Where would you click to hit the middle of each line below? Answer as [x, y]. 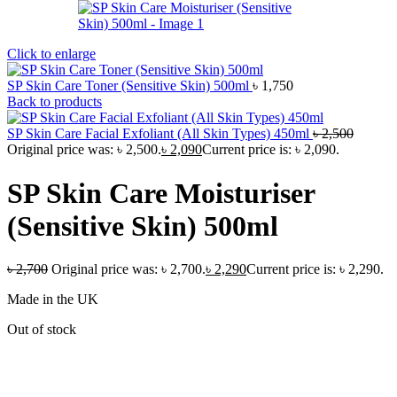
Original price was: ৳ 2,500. [84, 150]
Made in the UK [53, 300]
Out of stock [42, 330]
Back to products [54, 102]
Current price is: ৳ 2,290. [315, 269]
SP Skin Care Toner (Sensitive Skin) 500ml [130, 86]
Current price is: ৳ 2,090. [271, 150]
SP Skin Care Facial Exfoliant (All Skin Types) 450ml [160, 134]
